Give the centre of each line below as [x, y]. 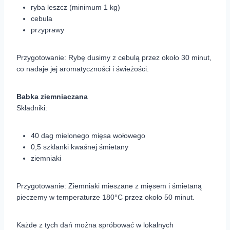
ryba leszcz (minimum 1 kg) [75, 7]
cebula [42, 19]
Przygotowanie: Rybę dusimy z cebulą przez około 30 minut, [114, 58]
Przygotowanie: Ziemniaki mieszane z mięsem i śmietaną [109, 186]
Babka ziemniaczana [52, 97]
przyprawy [47, 30]
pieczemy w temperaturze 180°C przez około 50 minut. [106, 197]
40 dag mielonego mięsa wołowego [88, 136]
